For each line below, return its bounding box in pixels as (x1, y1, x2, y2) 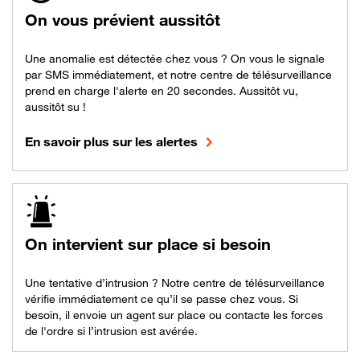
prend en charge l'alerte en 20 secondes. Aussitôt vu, (25, 83, 298, 97)
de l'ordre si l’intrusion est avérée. (25, 323, 198, 337)
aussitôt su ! (25, 99, 86, 113)
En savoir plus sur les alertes (25, 133, 198, 149)
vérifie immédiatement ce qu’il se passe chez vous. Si (25, 291, 298, 305)
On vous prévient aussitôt (25, 10, 220, 30)
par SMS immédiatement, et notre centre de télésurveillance (25, 67, 332, 81)
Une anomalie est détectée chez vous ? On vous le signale (25, 51, 325, 65)
